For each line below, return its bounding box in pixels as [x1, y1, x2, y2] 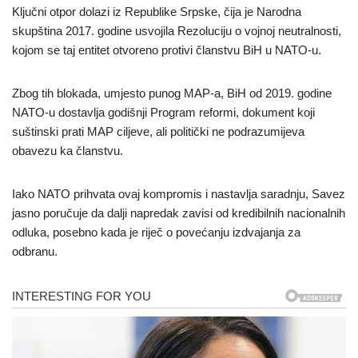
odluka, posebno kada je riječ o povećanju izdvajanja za [12, 225, 300, 240]
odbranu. [12, 245, 58, 259]
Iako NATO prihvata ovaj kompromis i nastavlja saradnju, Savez [12, 187, 345, 201]
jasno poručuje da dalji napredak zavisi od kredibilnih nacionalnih [12, 206, 345, 221]
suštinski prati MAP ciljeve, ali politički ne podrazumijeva [12, 125, 304, 139]
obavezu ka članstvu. [12, 144, 123, 158]
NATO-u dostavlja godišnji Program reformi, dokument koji [12, 105, 315, 120]
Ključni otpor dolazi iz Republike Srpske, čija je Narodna [12, 5, 301, 19]
